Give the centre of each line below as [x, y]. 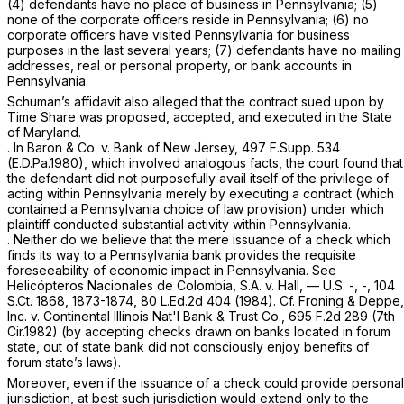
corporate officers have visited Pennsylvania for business [179, 35]
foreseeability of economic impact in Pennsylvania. [160, 271]
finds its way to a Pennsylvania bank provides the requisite [182, 255]
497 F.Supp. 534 [291, 148]
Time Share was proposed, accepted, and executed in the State [200, 117]
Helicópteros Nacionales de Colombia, [124, 286]
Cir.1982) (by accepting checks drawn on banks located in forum [199, 332]
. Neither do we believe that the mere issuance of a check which [199, 240]
